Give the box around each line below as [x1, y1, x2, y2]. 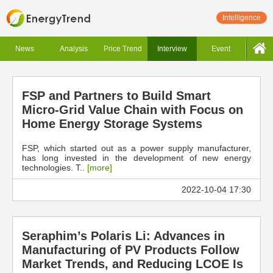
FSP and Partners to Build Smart [22, 89, 211, 102]
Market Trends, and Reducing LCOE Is [22, 257, 243, 271]
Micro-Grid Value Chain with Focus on [22, 103, 243, 116]
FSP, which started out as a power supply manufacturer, [22, 143, 251, 153]
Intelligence [222, 13, 261, 22]
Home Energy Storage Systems [22, 117, 202, 130]
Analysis [59, 44, 88, 53]
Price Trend [104, 44, 143, 53]
